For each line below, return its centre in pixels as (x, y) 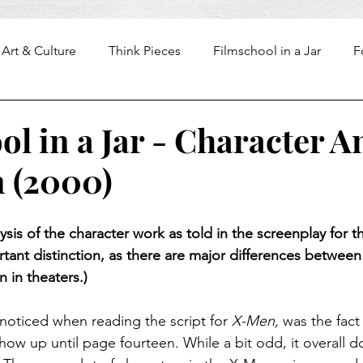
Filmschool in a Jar (267, 50)
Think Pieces (145, 50)
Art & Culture (39, 50)
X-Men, (255, 320)
